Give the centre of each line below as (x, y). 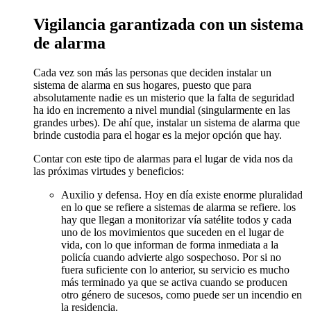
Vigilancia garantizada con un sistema (168, 24)
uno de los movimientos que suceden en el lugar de (173, 232)
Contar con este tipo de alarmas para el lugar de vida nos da (163, 158)
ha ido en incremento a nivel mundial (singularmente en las (162, 110)
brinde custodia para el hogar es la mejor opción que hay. (158, 135)
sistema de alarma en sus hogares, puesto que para (142, 85)
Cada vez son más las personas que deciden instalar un (152, 72)
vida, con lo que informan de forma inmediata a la (170, 244)
